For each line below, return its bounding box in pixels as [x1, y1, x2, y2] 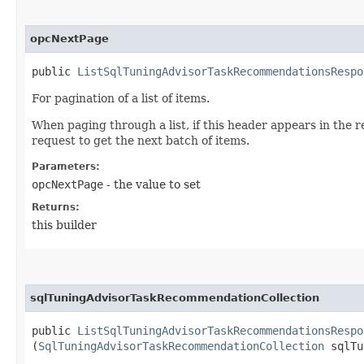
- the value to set [103, 177, 201, 191]
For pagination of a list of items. [32, 91, 210, 105]
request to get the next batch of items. [32, 133, 249, 147]
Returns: [32, 201, 80, 213]
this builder [32, 218, 97, 232]
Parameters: [32, 160, 100, 172]
